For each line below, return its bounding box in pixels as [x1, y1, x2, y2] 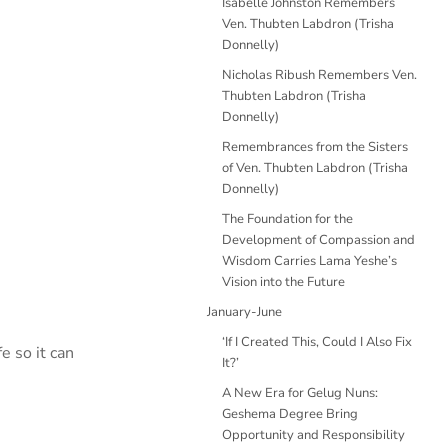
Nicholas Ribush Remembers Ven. [222, 66, 417, 84]
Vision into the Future [222, 273, 345, 291]
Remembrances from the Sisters [222, 138, 408, 156]
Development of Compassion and [222, 231, 415, 249]
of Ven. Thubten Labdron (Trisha [222, 159, 408, 177]
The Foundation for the [222, 210, 353, 228]
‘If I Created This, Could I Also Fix [222, 333, 412, 351]
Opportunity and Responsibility [222, 426, 405, 444]
